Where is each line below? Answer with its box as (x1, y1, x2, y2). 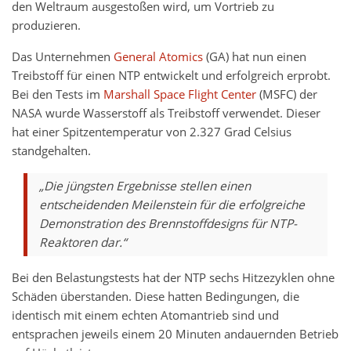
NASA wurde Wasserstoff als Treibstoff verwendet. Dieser (12, 105, 320, 122)
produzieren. (12, 17, 81, 34)
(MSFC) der (259, 86, 317, 103)
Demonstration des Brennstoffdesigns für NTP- (39, 215, 297, 233)
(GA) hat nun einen (206, 49, 306, 66)
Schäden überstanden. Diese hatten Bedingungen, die (12, 288, 299, 306)
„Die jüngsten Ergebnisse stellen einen (39, 178, 251, 195)
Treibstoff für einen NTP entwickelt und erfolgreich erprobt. (12, 67, 331, 85)
